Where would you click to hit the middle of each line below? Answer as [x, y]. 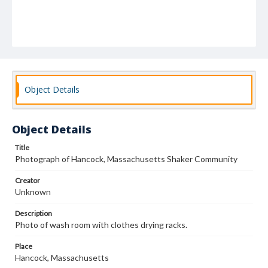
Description [33, 213]
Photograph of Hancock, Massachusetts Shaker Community [126, 159]
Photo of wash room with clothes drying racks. [101, 225]
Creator [28, 180]
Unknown [33, 192]
